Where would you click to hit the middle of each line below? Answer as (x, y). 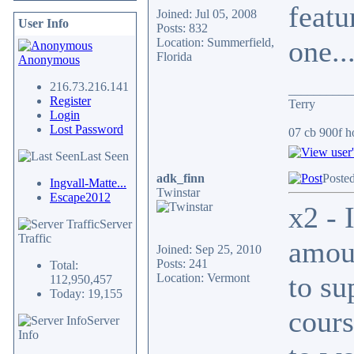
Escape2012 (80, 197)
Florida (174, 56)
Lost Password (87, 129)
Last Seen (104, 156)
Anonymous (49, 60)
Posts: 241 (182, 264)
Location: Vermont (203, 278)
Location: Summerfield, (215, 42)
